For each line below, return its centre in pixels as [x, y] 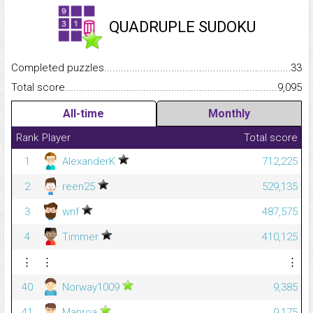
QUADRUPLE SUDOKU [182, 27]
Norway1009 [91, 287]
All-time [84, 114]
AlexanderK [89, 162]
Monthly [229, 114]
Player [56, 138]
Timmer [80, 237]
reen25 [79, 187]
